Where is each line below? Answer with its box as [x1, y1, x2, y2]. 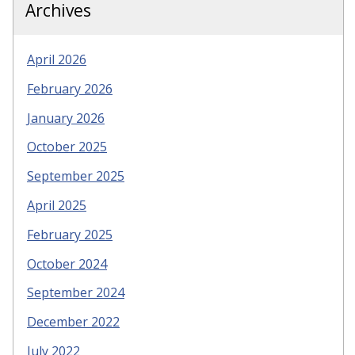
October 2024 [27, 254, 107, 273]
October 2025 [27, 138, 107, 156]
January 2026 [27, 109, 105, 127]
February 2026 [27, 79, 113, 97]
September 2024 [27, 284, 124, 302]
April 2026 [27, 51, 86, 69]
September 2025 [27, 167, 124, 185]
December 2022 [27, 313, 120, 331]
